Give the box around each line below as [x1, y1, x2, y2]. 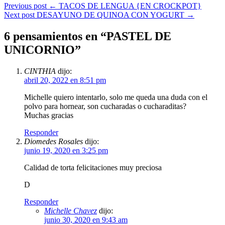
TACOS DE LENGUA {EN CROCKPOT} [57, 1, 201, 10]
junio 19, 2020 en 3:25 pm [24, 146, 108, 155]
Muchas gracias [24, 110, 73, 120]
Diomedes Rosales [24, 137, 83, 146]
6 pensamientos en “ [4, 29, 106, 43]
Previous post [4, 1, 47, 10]
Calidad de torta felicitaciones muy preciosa [24, 163, 162, 172]
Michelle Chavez [44, 206, 97, 215]
